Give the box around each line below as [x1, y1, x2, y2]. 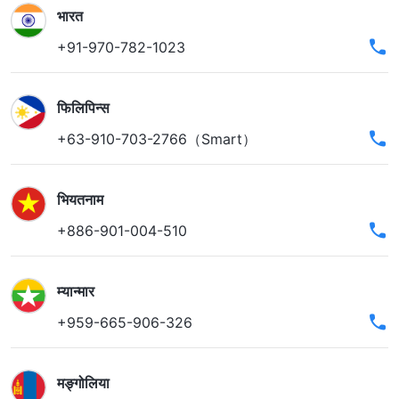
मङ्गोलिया [57, 374, 110, 393]
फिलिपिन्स [57, 99, 110, 118]
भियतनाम [57, 191, 103, 209]
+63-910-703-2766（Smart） [57, 130, 256, 149]
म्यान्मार [57, 282, 94, 301]
